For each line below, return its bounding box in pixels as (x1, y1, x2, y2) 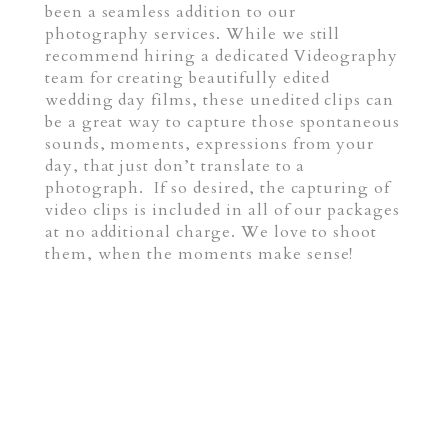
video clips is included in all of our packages (44, 199, 400, 222)
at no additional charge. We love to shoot (44, 221, 378, 244)
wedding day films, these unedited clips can (44, 89, 395, 112)
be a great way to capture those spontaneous (44, 111, 401, 134)
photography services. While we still (44, 23, 341, 46)
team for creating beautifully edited (44, 67, 331, 90)
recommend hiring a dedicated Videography (44, 45, 399, 68)
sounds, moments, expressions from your (44, 133, 375, 156)
